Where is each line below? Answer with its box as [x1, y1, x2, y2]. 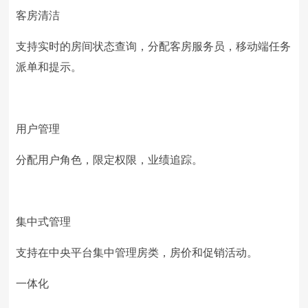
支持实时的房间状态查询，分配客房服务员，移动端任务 [16, 41, 291, 52]
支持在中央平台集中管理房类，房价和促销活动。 [16, 247, 258, 258]
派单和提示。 [16, 61, 82, 73]
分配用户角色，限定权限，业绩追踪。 [16, 154, 203, 166]
